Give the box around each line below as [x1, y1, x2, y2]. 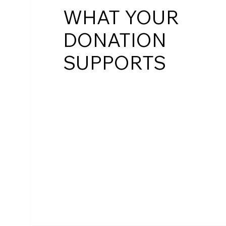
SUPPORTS [63, 50, 166, 75]
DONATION [63, 28, 166, 52]
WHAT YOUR [63, 5, 179, 29]
